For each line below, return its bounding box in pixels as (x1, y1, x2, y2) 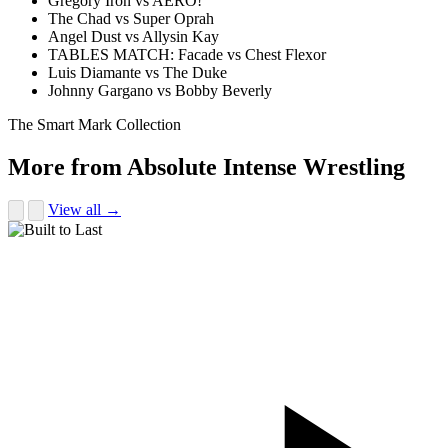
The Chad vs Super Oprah (48, 9, 214, 27)
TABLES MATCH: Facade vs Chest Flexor (48, 45, 326, 63)
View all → (48, 201, 121, 219)
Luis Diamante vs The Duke (48, 63, 227, 81)
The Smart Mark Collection (8, 115, 181, 133)
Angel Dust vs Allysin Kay (48, 27, 219, 45)
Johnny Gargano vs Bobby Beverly (48, 81, 272, 99)
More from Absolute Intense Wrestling (8, 153, 405, 180)
